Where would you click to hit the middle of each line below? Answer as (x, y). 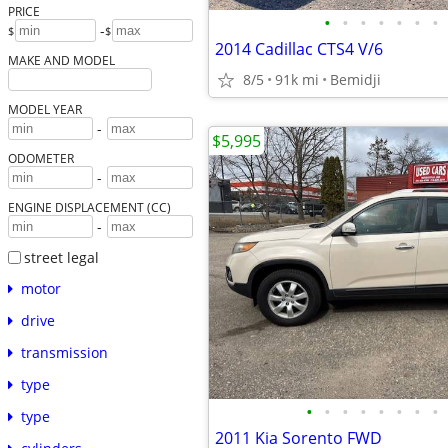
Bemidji (355, 79)
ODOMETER (40, 157)
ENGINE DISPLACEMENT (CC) (89, 206)
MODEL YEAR (44, 108)
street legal (61, 257)
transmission (64, 353)
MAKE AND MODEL (61, 59)
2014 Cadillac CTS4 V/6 (299, 49)
